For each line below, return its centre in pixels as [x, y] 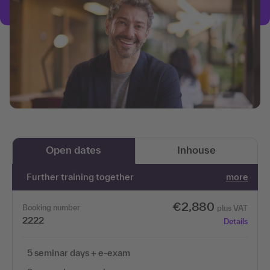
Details [235, 221]
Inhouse [196, 149]
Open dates [74, 149]
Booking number [51, 207]
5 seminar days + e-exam [79, 253]
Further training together [80, 177]
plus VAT [232, 208]
